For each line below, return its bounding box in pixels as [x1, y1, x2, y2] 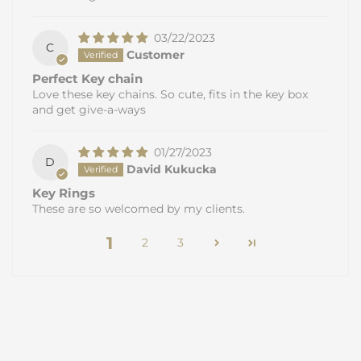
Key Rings [32, 185, 95, 201]
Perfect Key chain [32, 71, 143, 87]
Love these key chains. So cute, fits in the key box [32, 87, 308, 102]
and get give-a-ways [32, 102, 146, 118]
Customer [126, 48, 185, 63]
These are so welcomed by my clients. [32, 201, 245, 216]
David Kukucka [126, 162, 217, 177]
